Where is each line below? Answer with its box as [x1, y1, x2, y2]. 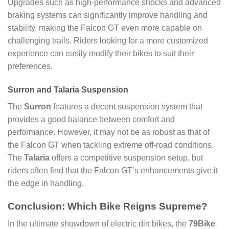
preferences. [8, 62, 53, 71]
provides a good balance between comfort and [8, 114, 175, 124]
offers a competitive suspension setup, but [50, 153, 203, 162]
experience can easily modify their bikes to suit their [8, 49, 194, 58]
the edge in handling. [8, 178, 84, 188]
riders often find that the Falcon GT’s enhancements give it [8, 166, 218, 175]
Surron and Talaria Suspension [8, 85, 128, 94]
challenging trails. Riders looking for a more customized [8, 36, 208, 45]
